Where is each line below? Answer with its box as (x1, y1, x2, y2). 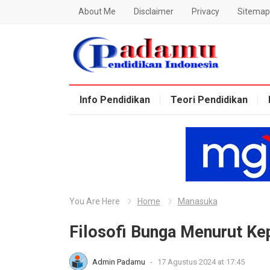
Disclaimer (133, 7, 174, 16)
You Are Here (69, 196, 120, 206)
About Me (78, 7, 116, 16)
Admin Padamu (92, 257, 147, 266)
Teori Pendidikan (170, 94, 248, 105)
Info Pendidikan (79, 94, 150, 105)
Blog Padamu (68, 83, 125, 94)
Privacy (191, 7, 219, 16)
